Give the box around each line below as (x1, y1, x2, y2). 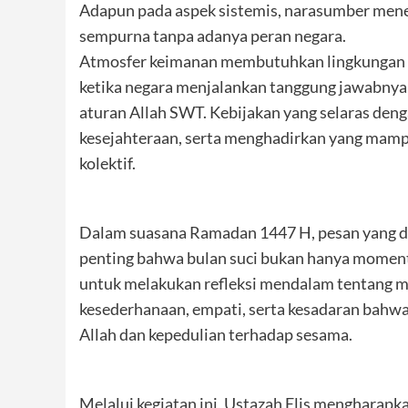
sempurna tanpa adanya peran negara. (79, 25, 346, 46)
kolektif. (79, 152, 136, 173)
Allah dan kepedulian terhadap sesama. (79, 323, 352, 344)
